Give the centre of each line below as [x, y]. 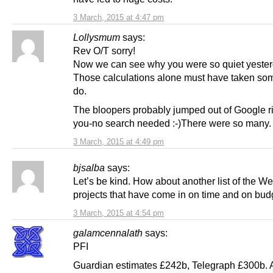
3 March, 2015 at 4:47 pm [119, 18]
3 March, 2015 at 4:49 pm [119, 142]
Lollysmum [97, 37]
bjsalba [89, 168]
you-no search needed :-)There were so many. [172, 123]
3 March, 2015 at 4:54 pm [119, 213]
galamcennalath [108, 233]
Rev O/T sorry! [104, 51]
